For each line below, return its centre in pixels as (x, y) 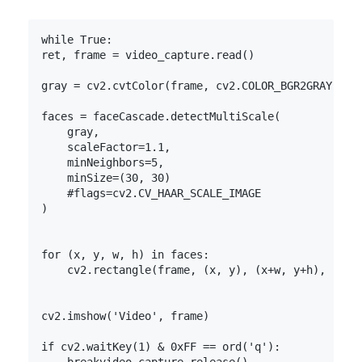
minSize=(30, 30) (106, 178)
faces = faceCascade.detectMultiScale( (161, 117)
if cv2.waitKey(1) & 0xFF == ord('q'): (161, 347)
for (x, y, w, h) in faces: (125, 255)
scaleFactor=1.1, (106, 147)
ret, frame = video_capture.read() (148, 55)
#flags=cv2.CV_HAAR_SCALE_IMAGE (151, 194)
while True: (77, 40)
